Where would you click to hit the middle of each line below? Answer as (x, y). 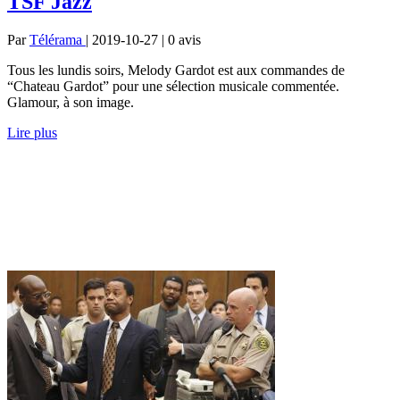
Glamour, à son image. (71, 102)
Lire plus (32, 132)
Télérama (58, 39)
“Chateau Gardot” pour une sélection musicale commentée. (173, 86)
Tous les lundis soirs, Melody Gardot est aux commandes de (176, 70)
